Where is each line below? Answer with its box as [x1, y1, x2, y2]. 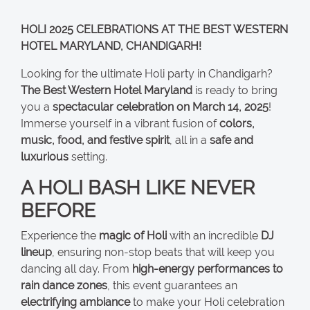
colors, [219, 116, 255, 130]
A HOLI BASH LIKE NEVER [21, 176, 255, 199]
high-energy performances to [132, 262, 283, 275]
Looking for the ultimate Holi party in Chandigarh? [21, 66, 273, 80]
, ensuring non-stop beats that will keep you [52, 245, 275, 259]
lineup [21, 245, 52, 259]
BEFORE [21, 199, 95, 222]
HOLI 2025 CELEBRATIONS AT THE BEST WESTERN [21, 22, 288, 36]
